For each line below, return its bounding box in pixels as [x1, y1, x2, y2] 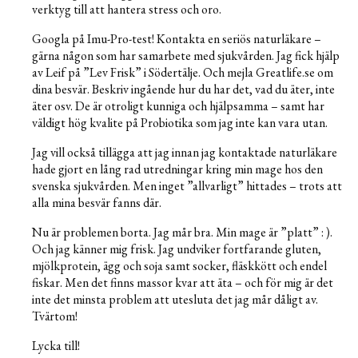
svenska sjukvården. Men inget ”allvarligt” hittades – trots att [32, 177, 342, 195]
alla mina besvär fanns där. [32, 194, 161, 212]
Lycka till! [32, 337, 80, 355]
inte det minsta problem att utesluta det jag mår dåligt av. [32, 291, 318, 308]
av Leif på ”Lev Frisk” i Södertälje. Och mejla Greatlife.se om [32, 64, 333, 82]
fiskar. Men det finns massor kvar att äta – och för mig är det [32, 274, 333, 292]
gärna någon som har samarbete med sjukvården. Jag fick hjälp [32, 47, 340, 65]
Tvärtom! [32, 308, 78, 325]
